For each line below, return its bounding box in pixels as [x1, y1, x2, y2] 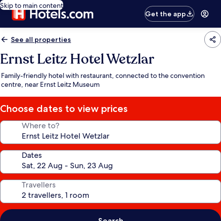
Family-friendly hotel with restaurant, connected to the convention [1, 71, 205, 80]
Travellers [22, 180, 56, 190]
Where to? [22, 120, 59, 131]
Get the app [145, 9, 186, 18]
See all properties [11, 35, 71, 44]
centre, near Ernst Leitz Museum [1, 80, 100, 89]
